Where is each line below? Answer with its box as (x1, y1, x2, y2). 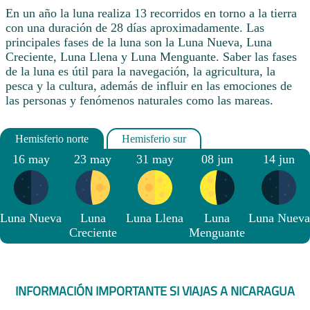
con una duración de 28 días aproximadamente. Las (6, 21, 264, 35)
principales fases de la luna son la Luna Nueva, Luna (6, 35, 272, 50)
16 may (12, 152, 50, 166)
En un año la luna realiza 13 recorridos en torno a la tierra (6, 6, 297, 21)
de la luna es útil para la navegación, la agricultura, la (6, 64, 275, 79)
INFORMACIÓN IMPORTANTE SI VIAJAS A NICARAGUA (15, 281, 295, 300)
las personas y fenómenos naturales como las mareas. (6, 93, 273, 108)
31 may (136, 152, 174, 166)
